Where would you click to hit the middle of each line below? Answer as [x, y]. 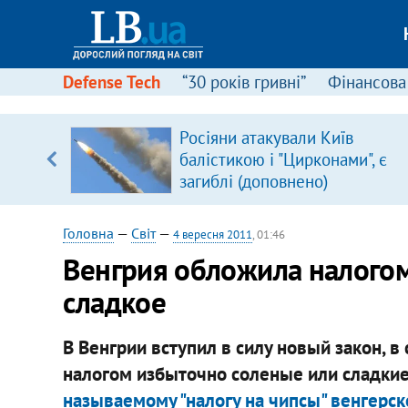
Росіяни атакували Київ [266, 138]
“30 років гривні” [244, 82]
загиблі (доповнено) [253, 181]
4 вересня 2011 [212, 235]
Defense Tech [111, 82]
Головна [88, 233]
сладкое [114, 302]
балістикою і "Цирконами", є [283, 159]
